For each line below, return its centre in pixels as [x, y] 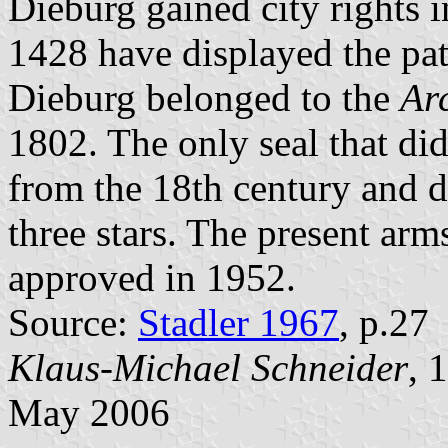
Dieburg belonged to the [204, 98]
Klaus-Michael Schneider [208, 368]
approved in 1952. [152, 278]
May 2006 [89, 413]
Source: [73, 323]
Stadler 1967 [238, 323]
